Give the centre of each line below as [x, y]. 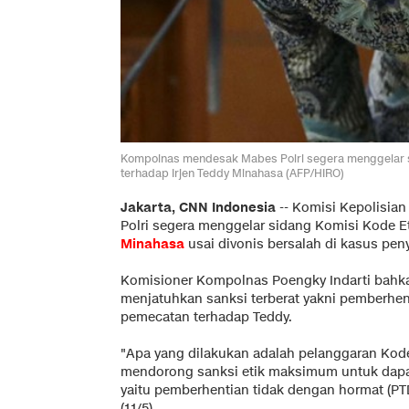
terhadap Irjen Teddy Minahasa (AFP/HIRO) [232, 173]
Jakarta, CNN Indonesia [198, 207]
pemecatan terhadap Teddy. [206, 317]
